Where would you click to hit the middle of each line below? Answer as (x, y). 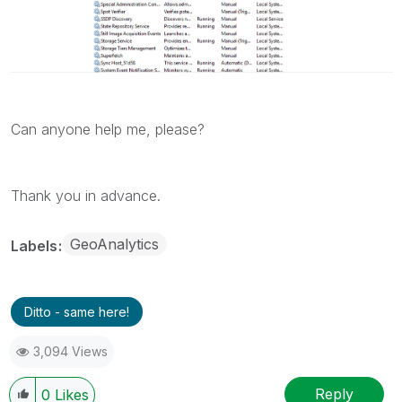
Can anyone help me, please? (108, 130)
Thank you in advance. (86, 196)
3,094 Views (70, 352)
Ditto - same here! (77, 312)
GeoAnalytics (114, 245)
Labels (36, 246)
